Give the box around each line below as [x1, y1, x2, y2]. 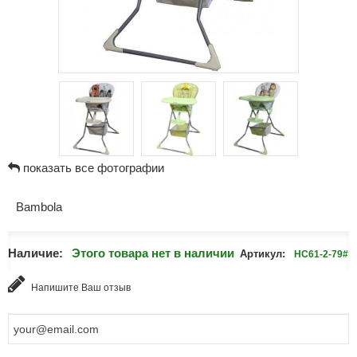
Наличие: [7, 246, 63, 260]
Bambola [15, 200, 62, 214]
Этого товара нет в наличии [71, 246, 234, 260]
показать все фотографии [22, 161, 164, 175]
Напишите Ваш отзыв [28, 282, 131, 293]
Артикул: [239, 248, 285, 260]
